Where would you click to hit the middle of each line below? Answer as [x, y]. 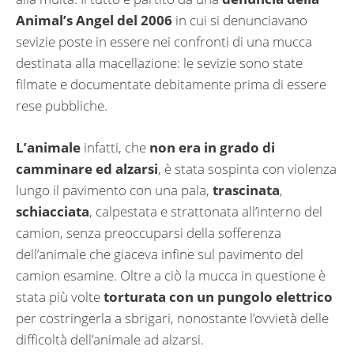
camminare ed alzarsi [87, 168]
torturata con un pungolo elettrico [218, 296]
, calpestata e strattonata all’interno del [206, 211]
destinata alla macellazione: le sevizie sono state [159, 63]
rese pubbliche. [62, 106]
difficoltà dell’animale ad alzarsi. [110, 339]
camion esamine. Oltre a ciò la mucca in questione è [171, 275]
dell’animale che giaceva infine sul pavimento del [160, 254]
